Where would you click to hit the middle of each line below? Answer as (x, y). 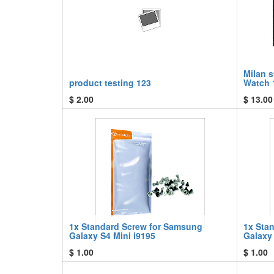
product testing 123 (110, 83)
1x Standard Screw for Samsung (136, 226)
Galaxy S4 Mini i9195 (112, 235)
